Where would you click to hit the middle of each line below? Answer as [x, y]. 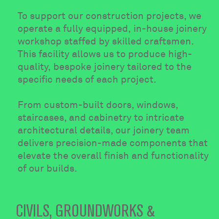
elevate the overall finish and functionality [113, 156]
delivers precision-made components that [113, 143]
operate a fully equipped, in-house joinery [112, 29]
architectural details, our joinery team [104, 131]
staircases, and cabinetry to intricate [101, 118]
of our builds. [48, 169]
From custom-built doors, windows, [98, 105]
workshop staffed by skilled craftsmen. [106, 42]
